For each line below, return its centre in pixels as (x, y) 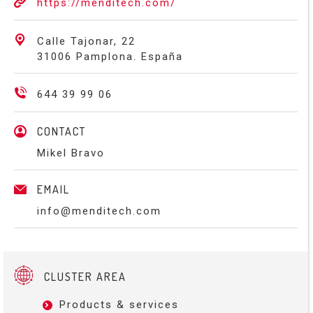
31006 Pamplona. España (110, 57)
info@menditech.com (99, 211)
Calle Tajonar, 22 (86, 41)
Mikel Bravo (71, 153)
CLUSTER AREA (85, 277)
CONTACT (61, 131)
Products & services (119, 305)
